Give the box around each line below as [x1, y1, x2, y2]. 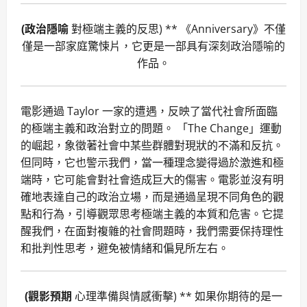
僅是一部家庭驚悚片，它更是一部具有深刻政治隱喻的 [22, 38, 285, 54]
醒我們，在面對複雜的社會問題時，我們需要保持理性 [21, 223, 284, 239]
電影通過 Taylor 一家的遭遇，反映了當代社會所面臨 [21, 103, 278, 119]
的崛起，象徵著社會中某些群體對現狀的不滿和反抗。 [21, 138, 284, 153]
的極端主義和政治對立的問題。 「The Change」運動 [21, 121, 282, 136]
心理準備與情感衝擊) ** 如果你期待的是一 [72, 288, 282, 304]
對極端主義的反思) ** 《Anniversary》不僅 [69, 21, 286, 37]
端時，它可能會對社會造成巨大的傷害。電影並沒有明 [21, 172, 284, 188]
